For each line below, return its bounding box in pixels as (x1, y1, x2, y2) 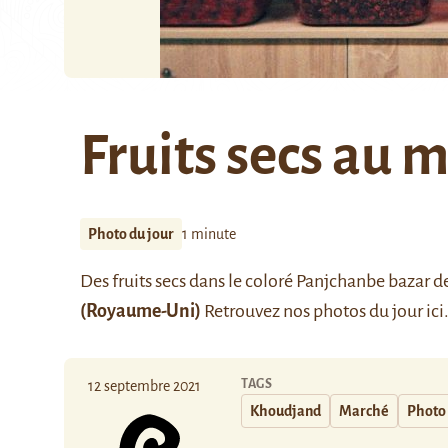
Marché (339, 403, 389, 419)
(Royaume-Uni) (80, 301, 201, 321)
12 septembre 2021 (88, 378, 201, 394)
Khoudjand (250, 403, 321, 419)
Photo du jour (88, 226, 174, 242)
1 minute (182, 226, 236, 242)
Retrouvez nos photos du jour (201, 301, 426, 321)
